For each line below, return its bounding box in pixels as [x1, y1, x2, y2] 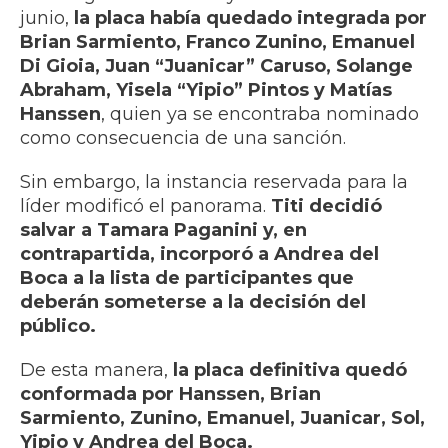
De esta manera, [20, 358, 173, 381]
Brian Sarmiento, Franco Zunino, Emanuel [20, 30, 415, 53]
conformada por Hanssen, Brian [20, 382, 321, 405]
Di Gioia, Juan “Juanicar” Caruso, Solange [20, 54, 413, 77]
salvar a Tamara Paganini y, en [20, 218, 307, 241]
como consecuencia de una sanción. [20, 126, 346, 149]
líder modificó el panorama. [20, 194, 271, 217]
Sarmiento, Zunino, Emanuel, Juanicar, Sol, [20, 406, 425, 429]
